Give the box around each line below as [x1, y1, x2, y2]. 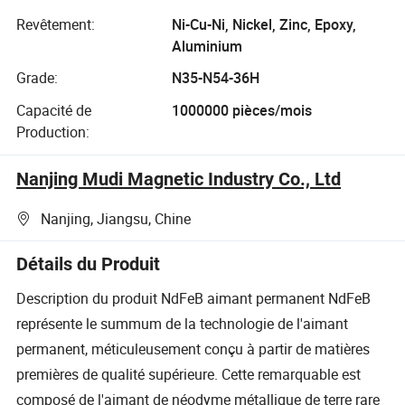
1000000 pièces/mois [171, 99, 312, 120]
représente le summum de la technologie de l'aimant [16, 313, 349, 334]
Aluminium [171, 35, 242, 56]
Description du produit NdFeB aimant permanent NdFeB [16, 287, 372, 308]
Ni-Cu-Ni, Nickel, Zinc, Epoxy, [171, 14, 356, 34]
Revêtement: [16, 14, 96, 34]
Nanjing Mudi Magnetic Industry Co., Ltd [16, 167, 342, 190]
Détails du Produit [16, 253, 161, 276]
